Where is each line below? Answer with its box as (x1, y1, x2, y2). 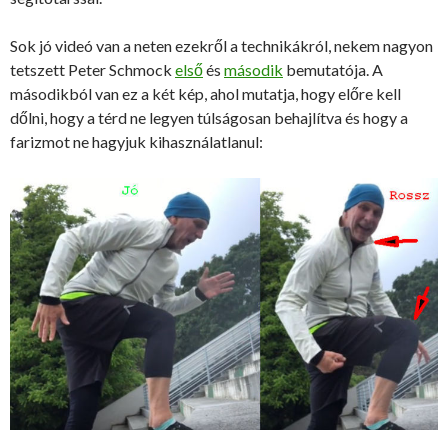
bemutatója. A (283, 59, 383, 79)
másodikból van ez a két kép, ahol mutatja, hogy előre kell (10, 83, 401, 103)
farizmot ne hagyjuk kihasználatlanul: (10, 131, 263, 151)
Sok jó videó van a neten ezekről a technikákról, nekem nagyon (10, 35, 433, 55)
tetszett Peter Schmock (10, 59, 175, 79)
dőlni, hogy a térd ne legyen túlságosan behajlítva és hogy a (10, 107, 408, 127)
